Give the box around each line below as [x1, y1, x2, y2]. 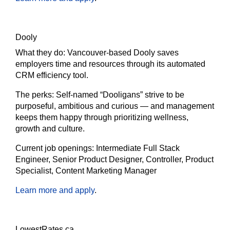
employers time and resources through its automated [15, 60, 205, 68]
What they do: [15, 48, 67, 57]
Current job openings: [15, 144, 96, 152]
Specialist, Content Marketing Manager [15, 166, 157, 175]
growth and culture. [15, 124, 85, 133]
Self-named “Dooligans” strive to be [56, 90, 184, 99]
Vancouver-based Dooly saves [67, 48, 179, 57]
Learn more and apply [15, 186, 94, 195]
